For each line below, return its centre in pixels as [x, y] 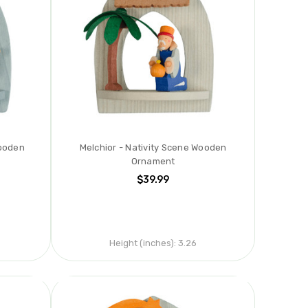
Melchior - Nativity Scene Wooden [153, 148]
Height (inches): [143, 243]
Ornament [153, 162]
